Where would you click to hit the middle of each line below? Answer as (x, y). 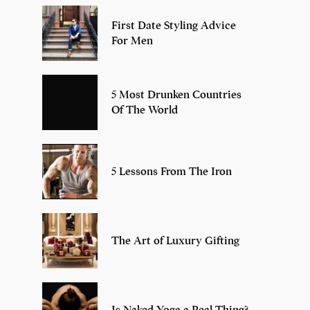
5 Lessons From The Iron (172, 171)
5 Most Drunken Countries (176, 94)
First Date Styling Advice (174, 25)
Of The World (145, 110)
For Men (132, 40)
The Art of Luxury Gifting (175, 240)
